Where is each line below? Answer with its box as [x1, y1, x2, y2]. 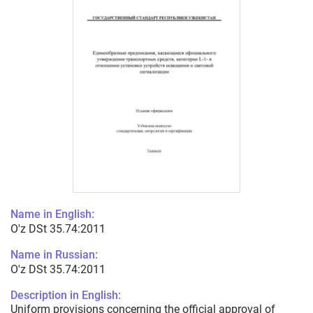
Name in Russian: [10, 248, 98, 262]
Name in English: [10, 208, 94, 221]
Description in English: [10, 289, 121, 303]
